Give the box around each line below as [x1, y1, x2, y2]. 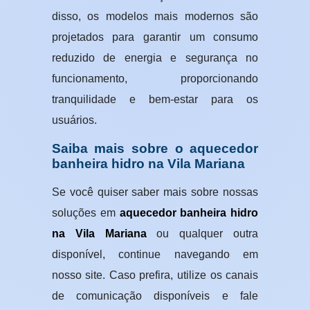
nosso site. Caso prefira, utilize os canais [51, 269, 259, 282]
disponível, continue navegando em [51, 248, 259, 261]
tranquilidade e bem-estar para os [51, 93, 259, 106]
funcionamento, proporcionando [51, 73, 259, 85]
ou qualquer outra [156, 228, 259, 240]
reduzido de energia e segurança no [51, 52, 259, 64]
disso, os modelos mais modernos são [51, 10, 259, 23]
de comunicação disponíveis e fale [51, 290, 259, 302]
